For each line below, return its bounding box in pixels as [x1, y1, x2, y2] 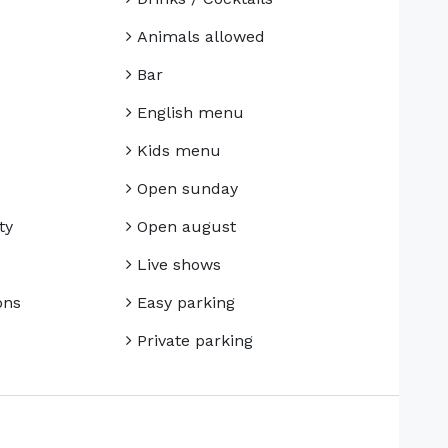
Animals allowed [131, 27, 265, 47]
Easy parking [131, 293, 235, 313]
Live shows [131, 255, 221, 275]
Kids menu [131, 141, 221, 161]
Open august [131, 217, 236, 237]
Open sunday [131, 179, 238, 199]
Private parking [131, 331, 253, 351]
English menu [131, 103, 244, 123]
